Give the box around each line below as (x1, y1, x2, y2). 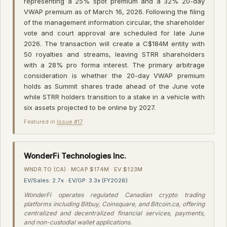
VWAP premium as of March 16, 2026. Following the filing (24, 7, 205, 16)
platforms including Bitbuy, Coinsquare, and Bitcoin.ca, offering (24, 200, 205, 208)
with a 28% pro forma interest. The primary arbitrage (24, 60, 205, 69)
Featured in (24, 118, 57, 125)
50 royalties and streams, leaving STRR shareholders (24, 50, 205, 58)
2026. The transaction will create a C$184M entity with (24, 39, 205, 48)
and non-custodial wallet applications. (24, 218, 132, 226)
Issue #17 (57, 118, 83, 125)
